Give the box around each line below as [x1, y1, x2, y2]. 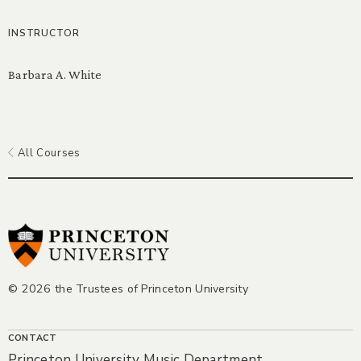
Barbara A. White [8, 68, 102, 82]
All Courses [15, 145, 81, 160]
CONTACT [8, 331, 57, 344]
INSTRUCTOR [8, 27, 80, 40]
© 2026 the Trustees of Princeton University [8, 280, 249, 297]
